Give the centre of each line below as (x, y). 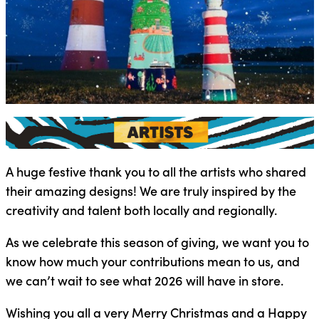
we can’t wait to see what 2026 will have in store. (144, 280)
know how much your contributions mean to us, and (152, 261)
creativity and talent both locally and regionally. (141, 209)
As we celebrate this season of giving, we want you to (157, 241)
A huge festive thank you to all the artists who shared (156, 171)
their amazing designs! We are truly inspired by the (151, 190)
